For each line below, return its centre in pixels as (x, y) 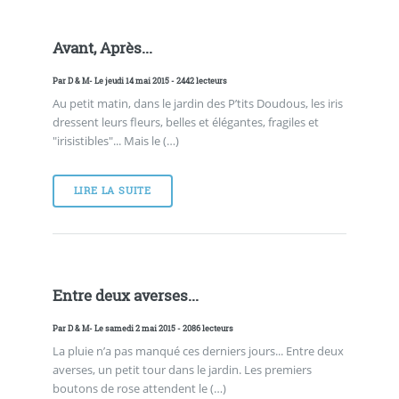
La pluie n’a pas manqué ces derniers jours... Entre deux (198, 350)
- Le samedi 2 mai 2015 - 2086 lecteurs (161, 328)
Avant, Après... (102, 49)
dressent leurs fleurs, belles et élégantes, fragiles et (185, 122)
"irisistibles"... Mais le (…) (115, 141)
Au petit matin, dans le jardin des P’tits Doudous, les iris (197, 104)
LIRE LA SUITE (113, 190)
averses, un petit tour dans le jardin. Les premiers (182, 369)
